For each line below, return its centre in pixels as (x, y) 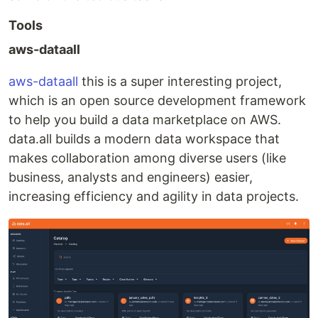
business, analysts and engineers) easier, (131, 177)
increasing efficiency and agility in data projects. (154, 196)
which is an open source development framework (157, 100)
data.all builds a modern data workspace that (144, 139)
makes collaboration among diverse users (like (147, 158)
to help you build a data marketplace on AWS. (145, 120)
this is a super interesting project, (180, 81)
